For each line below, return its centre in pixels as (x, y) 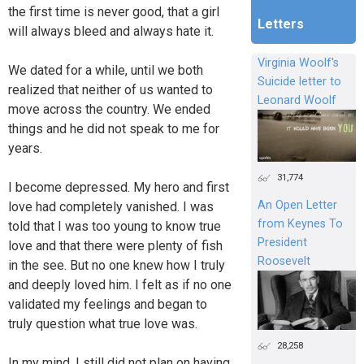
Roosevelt (284, 262)
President (282, 243)
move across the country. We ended (109, 109)
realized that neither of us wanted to (110, 89)
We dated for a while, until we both (106, 70)
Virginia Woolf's (298, 63)
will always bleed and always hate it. (111, 31)
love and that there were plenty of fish (115, 245)
